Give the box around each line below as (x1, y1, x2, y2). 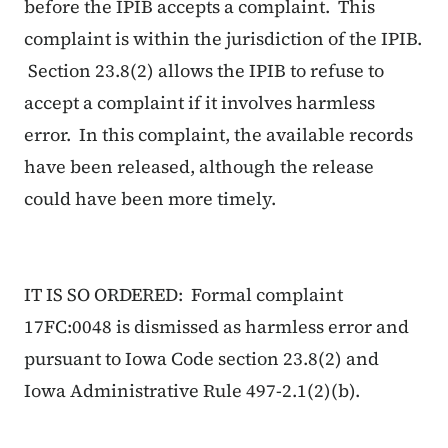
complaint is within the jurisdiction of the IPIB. (24, 26, 422, 52)
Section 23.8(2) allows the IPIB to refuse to (24, 58, 384, 84)
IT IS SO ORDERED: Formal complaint (24, 282, 343, 308)
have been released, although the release (24, 154, 374, 180)
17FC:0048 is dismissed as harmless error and (24, 314, 409, 340)
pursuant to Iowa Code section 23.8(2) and (24, 346, 379, 372)
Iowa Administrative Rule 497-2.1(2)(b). (24, 378, 360, 404)
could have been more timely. (24, 186, 284, 212)
